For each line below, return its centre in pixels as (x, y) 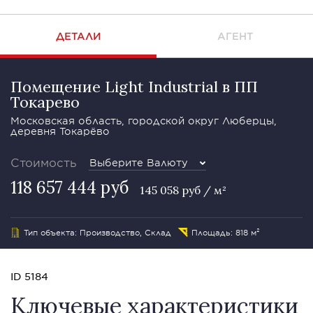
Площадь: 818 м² (226, 232)
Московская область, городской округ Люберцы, (144, 121)
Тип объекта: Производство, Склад (97, 232)
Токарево (45, 102)
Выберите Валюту (139, 162)
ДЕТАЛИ (78, 36)
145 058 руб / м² (183, 190)
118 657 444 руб (70, 188)
